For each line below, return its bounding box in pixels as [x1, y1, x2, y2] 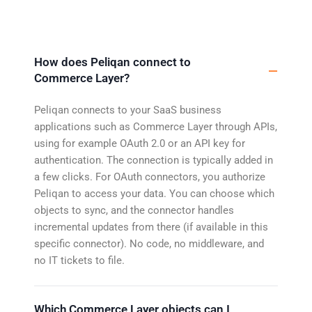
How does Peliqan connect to [34, 54, 191, 69]
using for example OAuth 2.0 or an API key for [34, 136, 245, 150]
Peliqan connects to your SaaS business [34, 103, 221, 116]
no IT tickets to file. [34, 253, 125, 267]
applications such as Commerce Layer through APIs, [34, 120, 277, 133]
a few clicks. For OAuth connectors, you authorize [34, 170, 265, 183]
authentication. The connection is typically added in [34, 153, 273, 166]
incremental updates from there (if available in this [34, 220, 268, 233]
